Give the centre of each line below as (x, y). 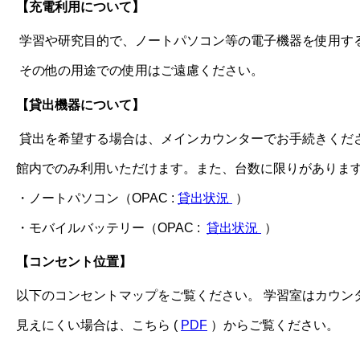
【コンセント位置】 (74, 262)
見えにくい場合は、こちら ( (98, 325)
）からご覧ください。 (273, 325)
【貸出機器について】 (80, 104)
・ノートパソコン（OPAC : (97, 198)
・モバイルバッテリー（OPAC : (111, 227)
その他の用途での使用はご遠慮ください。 (140, 71)
